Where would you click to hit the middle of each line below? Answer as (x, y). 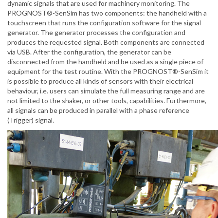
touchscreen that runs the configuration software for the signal (104, 23)
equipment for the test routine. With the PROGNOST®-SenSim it (108, 72)
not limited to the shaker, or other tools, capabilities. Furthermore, (107, 101)
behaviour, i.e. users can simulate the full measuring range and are (106, 91)
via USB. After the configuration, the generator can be (89, 52)
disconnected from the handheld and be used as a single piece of (105, 62)
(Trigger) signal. (31, 120)
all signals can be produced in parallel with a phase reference (98, 110)
